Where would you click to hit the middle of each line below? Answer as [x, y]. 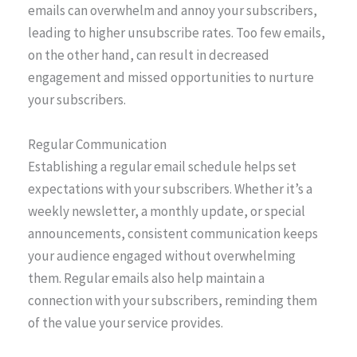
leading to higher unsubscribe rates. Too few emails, [177, 33]
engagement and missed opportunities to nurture [171, 78]
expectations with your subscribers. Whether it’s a [170, 188]
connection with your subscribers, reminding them [173, 300]
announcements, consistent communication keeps [173, 233]
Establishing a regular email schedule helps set [162, 166]
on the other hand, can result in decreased [149, 55]
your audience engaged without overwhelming [162, 255]
